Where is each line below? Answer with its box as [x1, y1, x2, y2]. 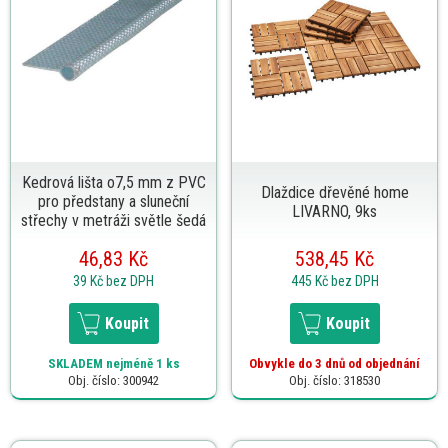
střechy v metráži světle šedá [21, 210, 206, 230]
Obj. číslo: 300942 [68, 372, 159, 388]
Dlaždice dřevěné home [260, 182, 409, 202]
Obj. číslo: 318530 [289, 372, 380, 388]
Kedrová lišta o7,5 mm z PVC [21, 172, 206, 192]
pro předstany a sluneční [38, 191, 189, 211]
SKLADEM [47, 355, 103, 371]
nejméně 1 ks [102, 355, 180, 371]
